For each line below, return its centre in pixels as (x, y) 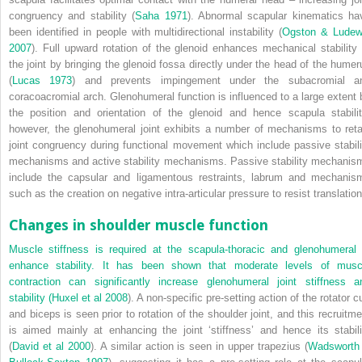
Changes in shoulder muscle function (139, 225)
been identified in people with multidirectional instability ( (146, 32)
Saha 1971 (161, 15)
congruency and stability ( (72, 15)
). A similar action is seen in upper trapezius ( (199, 346)
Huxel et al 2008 (90, 297)
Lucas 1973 (42, 80)
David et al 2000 (51, 346)
